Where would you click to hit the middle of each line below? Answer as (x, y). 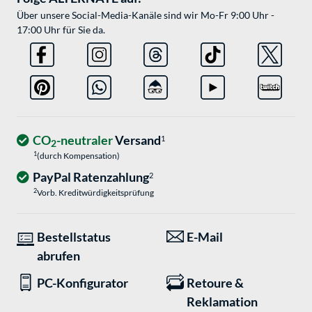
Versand (137, 140)
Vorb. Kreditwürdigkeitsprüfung (95, 193)
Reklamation (222, 302)
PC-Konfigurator (83, 283)
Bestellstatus (74, 237)
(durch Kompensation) (78, 156)
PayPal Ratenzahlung (91, 177)
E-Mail (205, 237)
